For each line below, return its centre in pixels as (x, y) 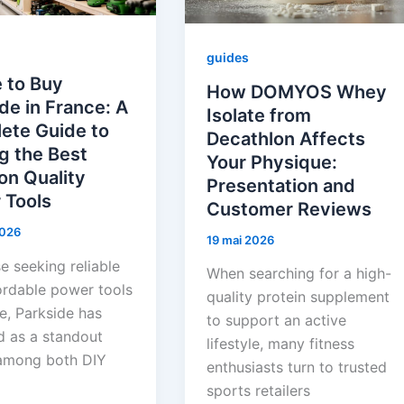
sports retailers (259, 391)
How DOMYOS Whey (297, 92)
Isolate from (259, 115)
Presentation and (281, 185)
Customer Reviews (289, 209)
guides (228, 57)
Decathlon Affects (286, 138)
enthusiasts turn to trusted (297, 367)
